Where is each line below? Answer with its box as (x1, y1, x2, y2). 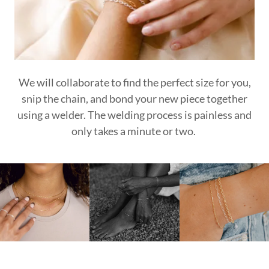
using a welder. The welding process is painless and (17, 108, 252, 122)
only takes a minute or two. (71, 124, 198, 138)
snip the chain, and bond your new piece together (22, 92, 247, 106)
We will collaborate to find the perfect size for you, (18, 76, 251, 89)
